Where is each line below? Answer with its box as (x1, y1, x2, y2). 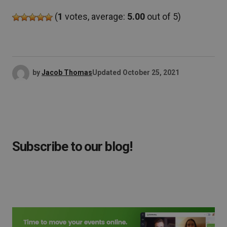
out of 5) (145, 11, 181, 22)
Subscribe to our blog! (12, 138, 133, 154)
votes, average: (63, 11, 127, 22)
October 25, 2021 (123, 68, 179, 77)
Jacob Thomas (42, 68, 92, 77)
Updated (92, 68, 121, 77)
